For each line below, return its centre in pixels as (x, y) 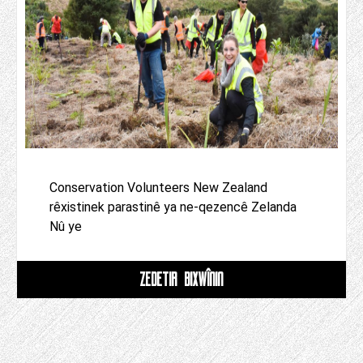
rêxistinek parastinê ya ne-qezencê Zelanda (173, 207)
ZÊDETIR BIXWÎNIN (181, 280)
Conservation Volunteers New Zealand (158, 188)
